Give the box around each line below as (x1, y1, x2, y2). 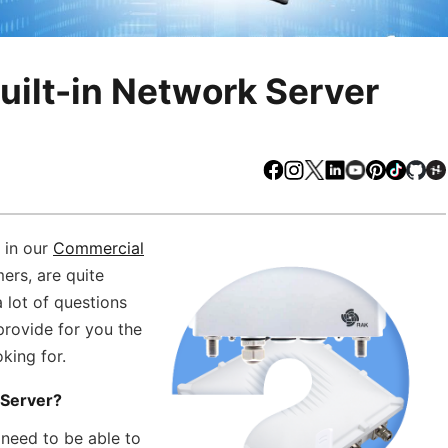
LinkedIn (343, 161, 407, 182)
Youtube (365, 161, 428, 182)
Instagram (302, 161, 378, 182)
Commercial (53, 238, 144, 258)
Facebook (282, 161, 358, 182)
